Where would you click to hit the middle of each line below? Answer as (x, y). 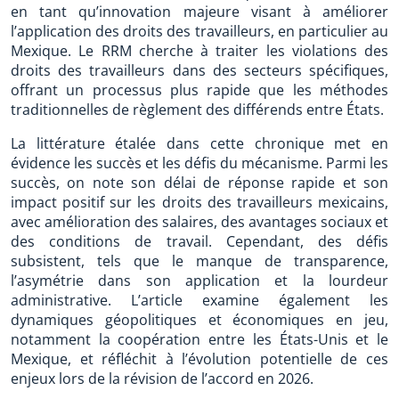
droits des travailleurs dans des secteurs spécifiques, (199, 70)
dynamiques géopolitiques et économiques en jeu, (199, 320)
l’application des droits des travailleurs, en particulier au (199, 31)
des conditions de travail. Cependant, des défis (199, 241)
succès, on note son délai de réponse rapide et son (199, 183)
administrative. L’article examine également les (199, 300)
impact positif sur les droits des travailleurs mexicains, (199, 202)
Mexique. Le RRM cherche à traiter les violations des (199, 51)
